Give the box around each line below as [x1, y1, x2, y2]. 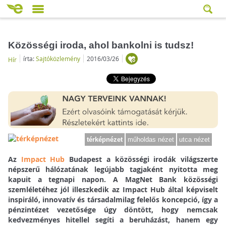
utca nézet [179, 136, 210, 144]
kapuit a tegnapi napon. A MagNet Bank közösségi [8, 175, 218, 185]
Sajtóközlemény [35, 54, 80, 63]
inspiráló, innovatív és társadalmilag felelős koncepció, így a [8, 195, 218, 205]
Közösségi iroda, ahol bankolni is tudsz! [8, 39, 194, 50]
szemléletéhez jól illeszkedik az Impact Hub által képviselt [8, 185, 218, 195]
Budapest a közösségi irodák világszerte [65, 154, 218, 164]
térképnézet [87, 136, 123, 144]
